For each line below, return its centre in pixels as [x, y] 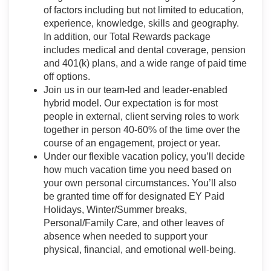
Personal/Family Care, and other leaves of [134, 223]
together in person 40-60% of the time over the [142, 130]
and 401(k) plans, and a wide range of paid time [145, 64]
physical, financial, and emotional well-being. [140, 250]
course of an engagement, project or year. [132, 143]
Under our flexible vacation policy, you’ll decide [144, 157]
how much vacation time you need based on [138, 170]
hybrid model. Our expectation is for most [131, 103]
